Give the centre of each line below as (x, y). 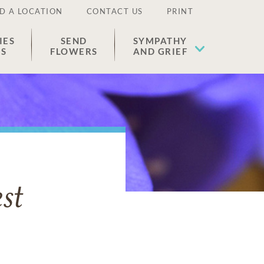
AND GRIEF (160, 51)
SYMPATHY (160, 41)
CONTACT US (115, 11)
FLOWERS (74, 51)
